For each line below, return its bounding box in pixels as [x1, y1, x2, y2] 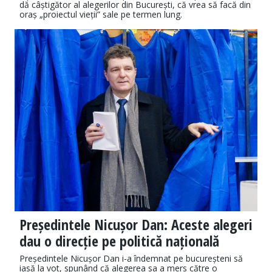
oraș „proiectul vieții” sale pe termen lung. [19, 8, 182, 21]
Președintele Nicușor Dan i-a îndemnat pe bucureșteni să [19, 253, 243, 265]
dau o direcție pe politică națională [19, 231, 219, 251]
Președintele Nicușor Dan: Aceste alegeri [19, 214, 253, 235]
